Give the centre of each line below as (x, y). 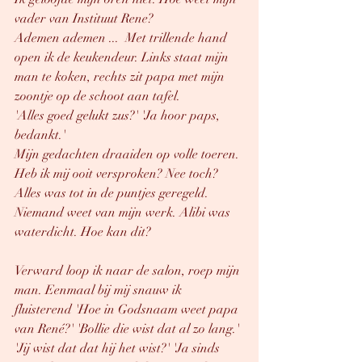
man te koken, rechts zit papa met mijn (121, 77)
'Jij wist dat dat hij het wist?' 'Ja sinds (119, 348)
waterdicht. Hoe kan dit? (83, 232)
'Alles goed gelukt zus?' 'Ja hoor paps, (119, 116)
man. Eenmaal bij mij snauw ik (100, 290)
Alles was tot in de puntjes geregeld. (113, 193)
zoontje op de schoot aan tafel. (99, 96)
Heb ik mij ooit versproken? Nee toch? (118, 174)
